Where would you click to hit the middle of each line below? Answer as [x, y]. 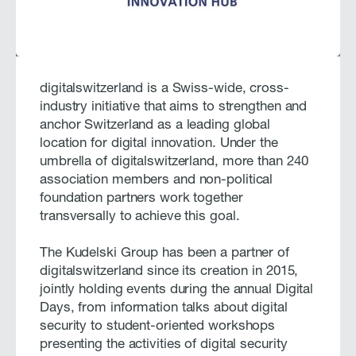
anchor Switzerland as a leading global [155, 126]
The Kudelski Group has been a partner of [164, 253]
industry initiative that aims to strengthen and [174, 107]
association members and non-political [157, 180]
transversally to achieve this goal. [140, 217]
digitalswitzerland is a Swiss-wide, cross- [164, 89]
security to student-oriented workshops [158, 327]
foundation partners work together [141, 199]
